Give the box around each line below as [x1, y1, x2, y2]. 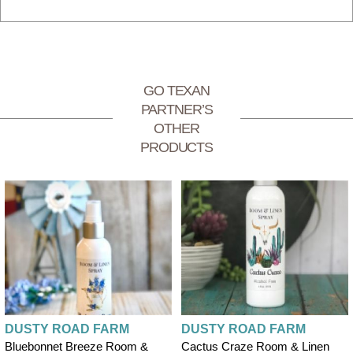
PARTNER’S [140, 101, 213, 117]
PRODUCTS [139, 139, 214, 155]
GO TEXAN [143, 82, 210, 98]
